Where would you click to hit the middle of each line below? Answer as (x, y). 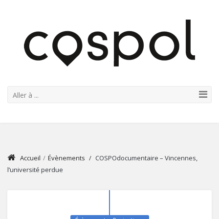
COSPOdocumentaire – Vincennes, (146, 158)
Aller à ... (26, 95)
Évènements (66, 158)
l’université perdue (35, 170)
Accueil (30, 158)
